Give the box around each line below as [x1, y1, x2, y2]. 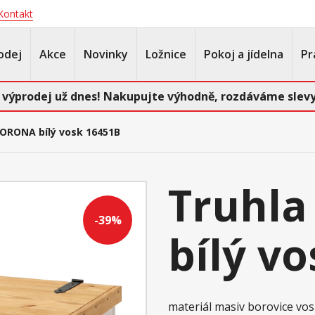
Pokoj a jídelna [204, 46, 283, 62]
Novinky [84, 46, 128, 62]
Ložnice [146, 46, 186, 62]
